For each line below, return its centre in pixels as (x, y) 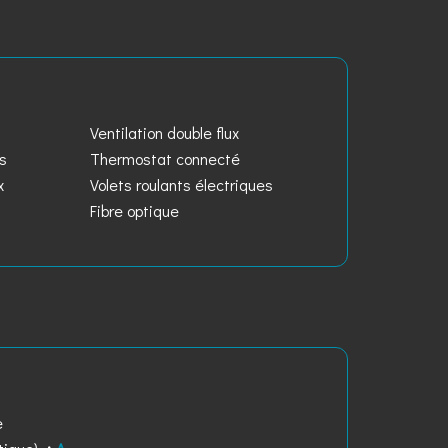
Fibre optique (134, 210)
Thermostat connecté (164, 158)
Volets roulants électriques (181, 184)
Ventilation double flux (164, 132)
